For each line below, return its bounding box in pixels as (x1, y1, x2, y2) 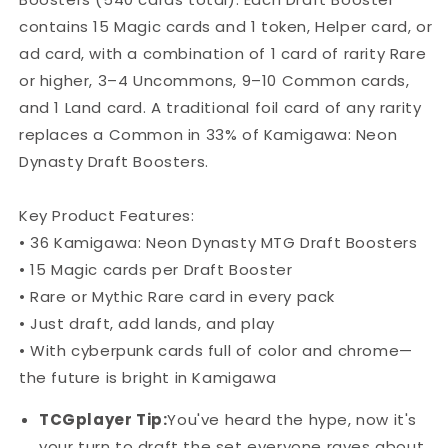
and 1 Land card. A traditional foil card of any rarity (19, 97, 422, 119)
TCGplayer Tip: (39, 409, 168, 431)
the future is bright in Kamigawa (19, 367, 277, 389)
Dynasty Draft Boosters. (19, 151, 209, 173)
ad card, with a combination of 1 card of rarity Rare (19, 43, 427, 65)
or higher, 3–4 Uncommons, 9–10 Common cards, (19, 70, 410, 92)
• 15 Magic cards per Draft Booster (19, 259, 293, 281)
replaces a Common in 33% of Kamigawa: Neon (19, 124, 398, 146)
